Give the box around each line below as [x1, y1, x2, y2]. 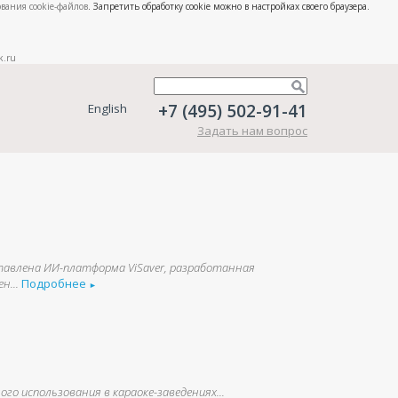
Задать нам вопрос [197, 123, 307, 139]
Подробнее [21, 275, 90, 291]
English [87, 100, 127, 116]
